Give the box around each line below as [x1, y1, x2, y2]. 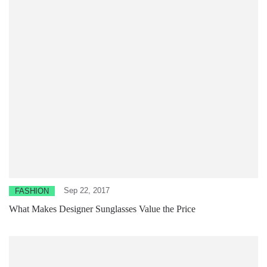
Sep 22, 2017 [64, 185, 110, 195]
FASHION [15, 186, 49, 195]
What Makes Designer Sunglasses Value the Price [9, 203, 195, 214]
